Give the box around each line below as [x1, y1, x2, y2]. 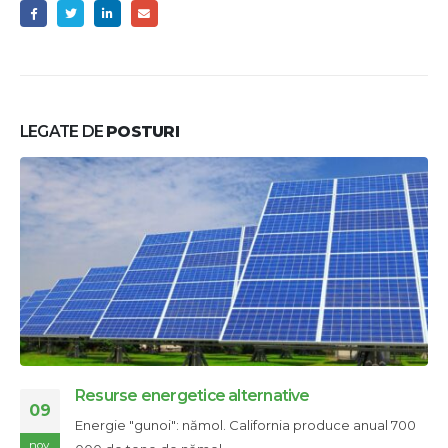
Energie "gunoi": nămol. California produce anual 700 [75, 417, 416, 434]
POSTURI [106, 122, 179, 141]
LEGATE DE [20, 122, 107, 141]
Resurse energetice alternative [75, 386, 310, 406]
